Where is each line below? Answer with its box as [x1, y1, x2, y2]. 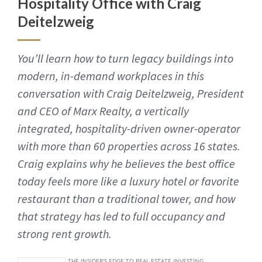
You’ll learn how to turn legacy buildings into [18, 50, 233, 65]
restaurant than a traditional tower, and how [18, 191, 236, 206]
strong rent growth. [18, 226, 112, 241]
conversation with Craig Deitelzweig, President [18, 85, 244, 101]
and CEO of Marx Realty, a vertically [18, 103, 189, 118]
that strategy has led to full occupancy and [18, 208, 225, 223]
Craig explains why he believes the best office [18, 156, 235, 171]
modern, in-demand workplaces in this [18, 68, 204, 83]
